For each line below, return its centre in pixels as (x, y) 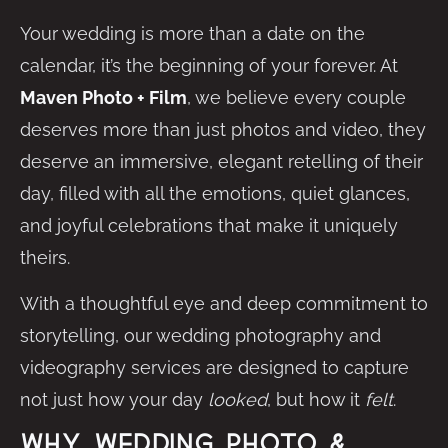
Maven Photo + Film (103, 97)
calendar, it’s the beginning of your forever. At (209, 65)
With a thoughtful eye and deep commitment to (224, 304)
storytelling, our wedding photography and (200, 336)
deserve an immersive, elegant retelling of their (221, 161)
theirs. (45, 257)
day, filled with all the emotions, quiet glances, (215, 193)
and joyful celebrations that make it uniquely (209, 225)
